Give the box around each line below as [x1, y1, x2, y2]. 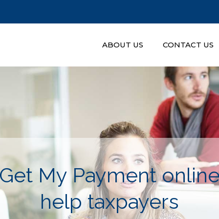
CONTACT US [163, 40, 214, 49]
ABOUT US [102, 40, 143, 49]
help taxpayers [40, 190, 179, 214]
